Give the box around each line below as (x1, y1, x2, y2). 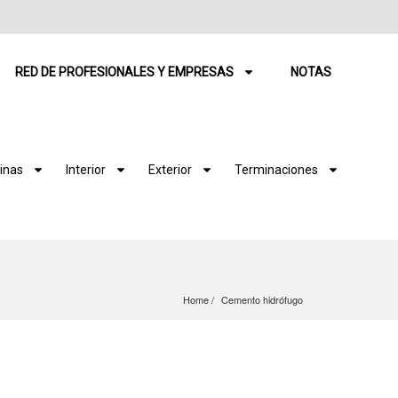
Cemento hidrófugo (221, 292, 303, 306)
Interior (66, 163, 106, 177)
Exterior (148, 163, 192, 177)
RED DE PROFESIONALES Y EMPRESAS (14, 65, 234, 79)
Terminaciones (235, 163, 318, 177)
